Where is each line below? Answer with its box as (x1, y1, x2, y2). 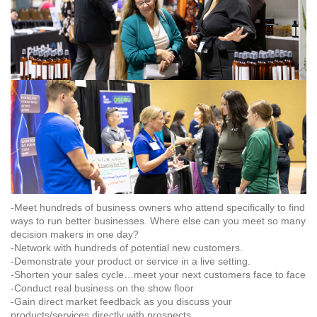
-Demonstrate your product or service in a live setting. (11, 255, 250, 267)
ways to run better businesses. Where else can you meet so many (11, 215, 306, 227)
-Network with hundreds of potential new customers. (11, 242, 243, 254)
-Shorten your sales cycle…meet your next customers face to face (11, 269, 306, 281)
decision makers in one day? (11, 229, 139, 241)
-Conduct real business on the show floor (11, 282, 194, 294)
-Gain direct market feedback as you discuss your (11, 296, 232, 308)
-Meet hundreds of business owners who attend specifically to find (11, 202, 305, 214)
